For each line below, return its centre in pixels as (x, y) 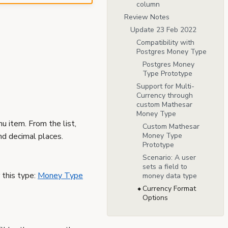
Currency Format (169, 189)
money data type (170, 176)
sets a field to (165, 167)
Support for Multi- (165, 87)
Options (155, 198)
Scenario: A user (169, 158)
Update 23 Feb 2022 (163, 30)
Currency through (165, 96)
